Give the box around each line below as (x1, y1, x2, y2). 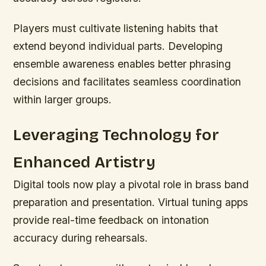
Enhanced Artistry (13, 153, 156, 172)
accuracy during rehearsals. (13, 232, 148, 245)
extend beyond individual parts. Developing (13, 40, 223, 53)
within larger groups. (13, 93, 112, 106)
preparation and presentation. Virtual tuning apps (13, 196, 249, 209)
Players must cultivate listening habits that (13, 22, 218, 35)
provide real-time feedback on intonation (13, 214, 210, 227)
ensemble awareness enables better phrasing (13, 58, 232, 71)
